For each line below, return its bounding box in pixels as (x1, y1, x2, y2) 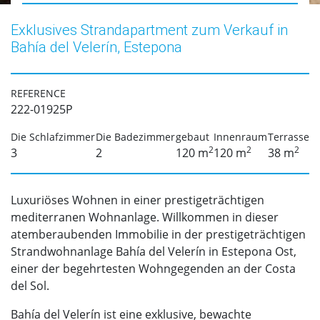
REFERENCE (11, 86, 66, 101)
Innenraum (214, 130, 268, 144)
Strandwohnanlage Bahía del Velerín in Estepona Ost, (11, 244, 296, 260)
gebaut (175, 130, 209, 144)
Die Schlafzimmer (11, 130, 95, 144)
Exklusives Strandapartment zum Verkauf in (11, 21, 288, 39)
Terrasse (268, 130, 309, 144)
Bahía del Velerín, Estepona (11, 39, 182, 56)
